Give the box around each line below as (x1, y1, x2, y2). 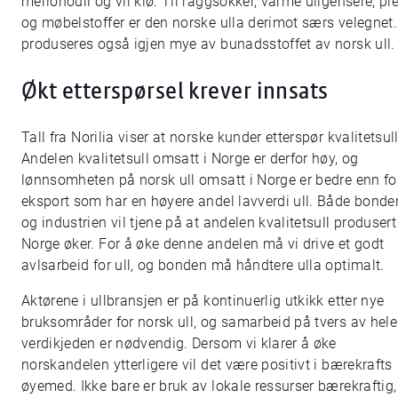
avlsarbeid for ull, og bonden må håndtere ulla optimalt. (21, 256, 385, 274)
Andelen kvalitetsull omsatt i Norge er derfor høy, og (21, 149, 359, 167)
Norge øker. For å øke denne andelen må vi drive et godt (21, 235, 385, 252)
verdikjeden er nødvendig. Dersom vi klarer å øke (21, 334, 337, 352)
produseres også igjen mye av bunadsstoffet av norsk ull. (21, 36, 395, 53)
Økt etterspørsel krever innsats (21, 75, 329, 107)
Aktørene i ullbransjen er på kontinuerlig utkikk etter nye (21, 291, 385, 309)
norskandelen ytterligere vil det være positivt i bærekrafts (21, 355, 393, 373)
